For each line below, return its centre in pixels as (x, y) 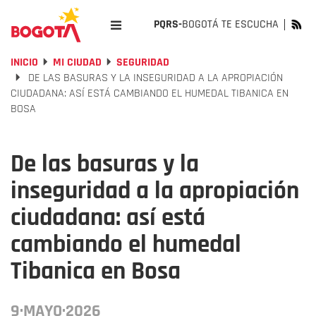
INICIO (24, 62)
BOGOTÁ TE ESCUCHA (230, 24)
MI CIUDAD (77, 62)
